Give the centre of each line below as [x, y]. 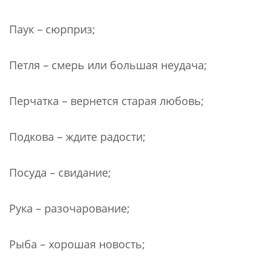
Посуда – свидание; [60, 172]
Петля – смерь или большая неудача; [108, 65]
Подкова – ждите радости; [77, 136]
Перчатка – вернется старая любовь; [107, 100]
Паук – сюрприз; [52, 29]
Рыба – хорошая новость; [77, 244]
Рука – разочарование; [70, 208]
